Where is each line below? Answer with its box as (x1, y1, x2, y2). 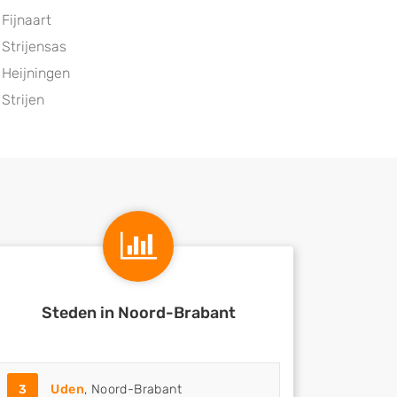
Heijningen (2, 65, 70, 82)
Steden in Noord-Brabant (41, 303, 236, 323)
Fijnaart (2, 12, 51, 28)
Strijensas (2, 38, 66, 55)
